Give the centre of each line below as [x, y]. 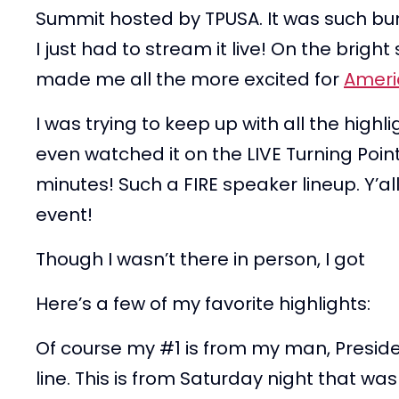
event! [64, 215]
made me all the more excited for [190, 79]
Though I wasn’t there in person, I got [200, 259]
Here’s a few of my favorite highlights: [203, 304]
